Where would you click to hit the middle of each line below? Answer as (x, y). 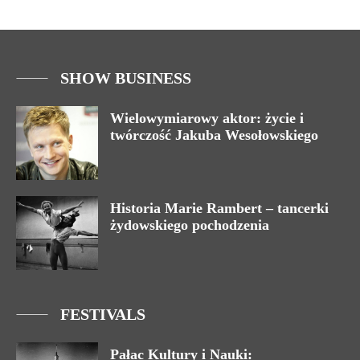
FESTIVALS (103, 315)
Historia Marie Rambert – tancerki (219, 209)
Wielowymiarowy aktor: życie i (207, 119)
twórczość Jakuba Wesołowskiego (214, 135)
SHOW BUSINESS (126, 78)
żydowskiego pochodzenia (190, 225)
